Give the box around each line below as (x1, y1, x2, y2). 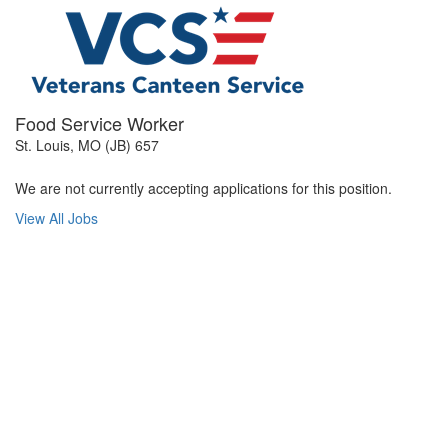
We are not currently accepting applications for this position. (15, 178, 392, 198)
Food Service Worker (15, 110, 184, 136)
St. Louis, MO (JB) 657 (15, 135, 159, 155)
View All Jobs (15, 208, 98, 228)
